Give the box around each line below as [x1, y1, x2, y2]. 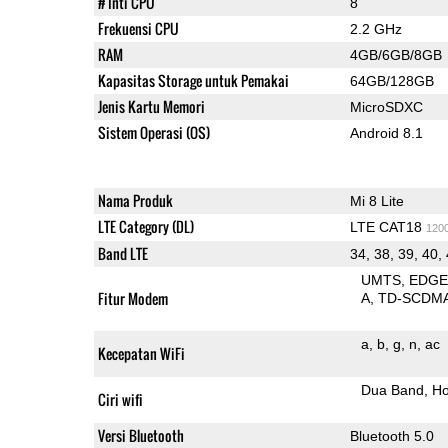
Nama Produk [97, 189, 173, 211]
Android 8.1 [349, 124, 423, 141]
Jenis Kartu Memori [97, 95, 205, 117]
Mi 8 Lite [349, 192, 404, 209]
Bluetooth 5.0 [349, 427, 434, 444]
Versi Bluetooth [97, 424, 184, 446]
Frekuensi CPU [97, 17, 179, 39]
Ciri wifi [97, 388, 143, 410]
